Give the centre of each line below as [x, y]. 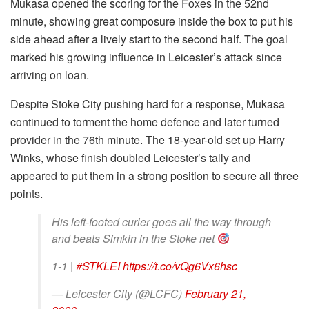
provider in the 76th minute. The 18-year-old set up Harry [148, 140]
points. [27, 194]
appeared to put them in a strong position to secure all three [154, 176]
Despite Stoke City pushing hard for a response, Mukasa [148, 104]
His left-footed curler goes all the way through [161, 222]
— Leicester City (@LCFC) [118, 294]
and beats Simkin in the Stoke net [134, 239]
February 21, [216, 294]
